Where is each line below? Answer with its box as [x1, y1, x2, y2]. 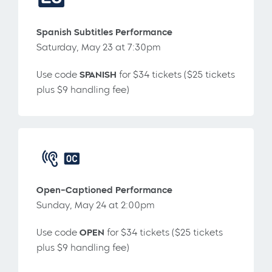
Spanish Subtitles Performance [36, 26, 172, 38]
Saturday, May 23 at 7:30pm [36, 41, 161, 53]
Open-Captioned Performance [36, 184, 172, 195]
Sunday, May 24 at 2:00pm [36, 199, 155, 211]
